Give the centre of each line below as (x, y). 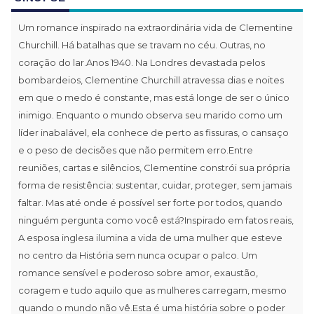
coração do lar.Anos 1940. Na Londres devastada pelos (142, 62)
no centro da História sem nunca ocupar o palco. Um (138, 255)
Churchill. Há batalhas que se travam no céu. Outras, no (142, 45)
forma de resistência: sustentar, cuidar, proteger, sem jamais (155, 185)
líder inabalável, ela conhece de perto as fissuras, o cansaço (153, 132)
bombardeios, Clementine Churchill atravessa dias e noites (151, 80)
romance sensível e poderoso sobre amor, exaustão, (138, 272)
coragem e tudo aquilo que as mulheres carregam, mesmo (152, 290)
